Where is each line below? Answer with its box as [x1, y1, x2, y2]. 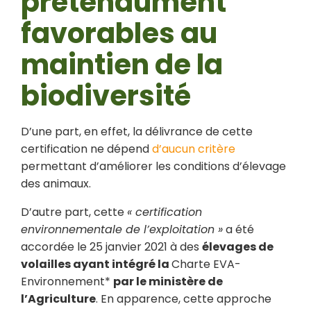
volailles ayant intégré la [21, 256, 171, 272]
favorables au [21, 14, 217, 53]
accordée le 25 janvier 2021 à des [21, 239, 202, 255]
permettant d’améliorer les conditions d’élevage [21, 158, 286, 174]
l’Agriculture [21, 291, 96, 307]
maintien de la [21, 45, 223, 84]
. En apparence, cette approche [96, 291, 271, 307]
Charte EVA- [171, 256, 241, 272]
